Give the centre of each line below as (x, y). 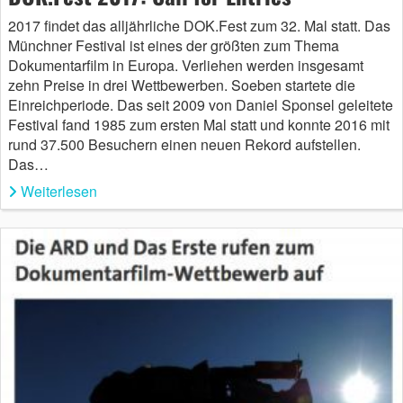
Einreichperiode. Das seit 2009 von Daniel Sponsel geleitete (201, 105)
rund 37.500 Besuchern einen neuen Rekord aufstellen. (184, 145)
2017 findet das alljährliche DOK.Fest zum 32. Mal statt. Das (199, 26)
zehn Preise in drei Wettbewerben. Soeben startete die (182, 85)
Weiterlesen (59, 192)
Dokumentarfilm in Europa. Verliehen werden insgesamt (186, 66)
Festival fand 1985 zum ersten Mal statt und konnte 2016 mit (199, 125)
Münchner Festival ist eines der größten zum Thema (174, 46)
